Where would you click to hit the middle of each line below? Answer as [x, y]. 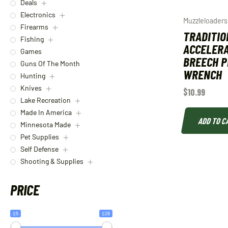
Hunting [33, 76]
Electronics [38, 15]
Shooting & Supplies [52, 161]
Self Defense [39, 149]
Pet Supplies [40, 137]
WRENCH [203, 74]
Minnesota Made [46, 125]
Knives [31, 88]
